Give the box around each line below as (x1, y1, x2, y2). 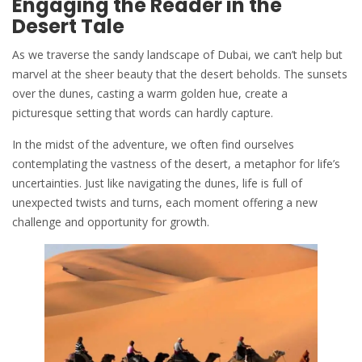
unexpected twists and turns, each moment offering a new (12, 195, 318, 211)
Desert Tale (12, 13, 124, 40)
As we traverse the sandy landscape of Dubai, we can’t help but (12, 47, 343, 63)
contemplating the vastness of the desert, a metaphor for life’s (12, 156, 340, 172)
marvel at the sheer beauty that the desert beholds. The (12, 66, 307, 82)
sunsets (307, 66, 347, 82)
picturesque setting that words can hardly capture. (12, 105, 273, 121)
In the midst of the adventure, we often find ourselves (12, 137, 294, 153)
